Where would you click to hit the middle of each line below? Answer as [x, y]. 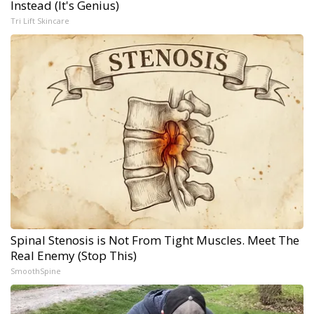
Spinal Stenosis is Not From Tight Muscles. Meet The [155, 240]
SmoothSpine [36, 271]
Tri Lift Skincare [40, 20]
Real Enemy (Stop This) [74, 255]
